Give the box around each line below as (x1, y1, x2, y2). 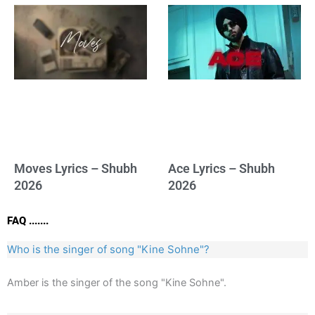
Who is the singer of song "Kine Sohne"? (7, 242, 210, 256)
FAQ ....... (7, 214, 49, 227)
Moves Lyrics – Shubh (14, 160, 137, 176)
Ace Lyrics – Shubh (168, 160, 275, 176)
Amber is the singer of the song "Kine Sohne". (7, 276, 226, 289)
